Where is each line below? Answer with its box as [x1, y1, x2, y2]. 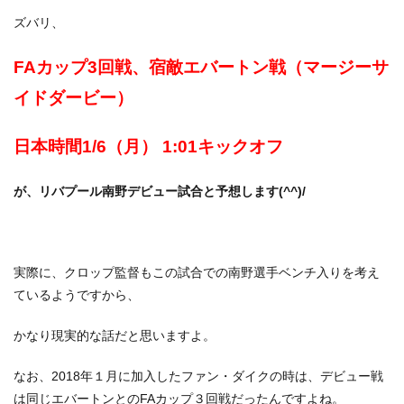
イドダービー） [14, 88, 133, 107]
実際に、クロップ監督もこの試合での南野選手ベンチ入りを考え [14, 265, 380, 280]
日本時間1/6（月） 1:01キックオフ [14, 137, 283, 156]
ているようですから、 [14, 288, 140, 302]
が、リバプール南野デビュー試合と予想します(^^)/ [14, 184, 306, 198]
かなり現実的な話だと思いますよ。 [14, 328, 216, 343]
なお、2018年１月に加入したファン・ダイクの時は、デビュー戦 [14, 369, 383, 383]
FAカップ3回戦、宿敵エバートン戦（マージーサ [14, 58, 389, 77]
